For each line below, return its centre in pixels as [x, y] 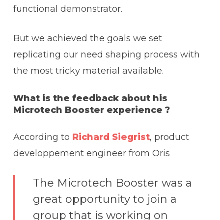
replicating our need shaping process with [106, 55]
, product [169, 137]
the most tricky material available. [88, 71]
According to [42, 137]
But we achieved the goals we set [87, 39]
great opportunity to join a [105, 199]
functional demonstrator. [68, 9]
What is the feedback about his [90, 98]
